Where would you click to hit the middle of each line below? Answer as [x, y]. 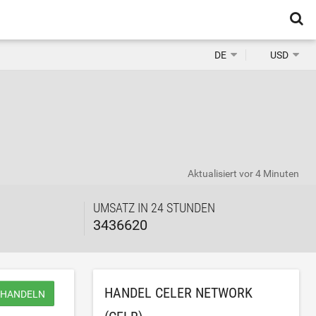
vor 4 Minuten [269, 174]
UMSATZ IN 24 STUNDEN [154, 208]
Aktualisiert [213, 174]
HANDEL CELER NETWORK [179, 293]
